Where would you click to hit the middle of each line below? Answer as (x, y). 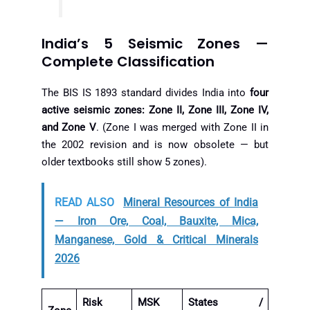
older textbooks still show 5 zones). (124, 162)
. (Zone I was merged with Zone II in (182, 128)
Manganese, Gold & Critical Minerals (156, 239)
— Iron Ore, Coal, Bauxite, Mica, (156, 221)
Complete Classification (128, 62)
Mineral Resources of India (191, 202)
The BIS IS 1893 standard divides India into (146, 93)
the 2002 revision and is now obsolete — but (155, 145)
